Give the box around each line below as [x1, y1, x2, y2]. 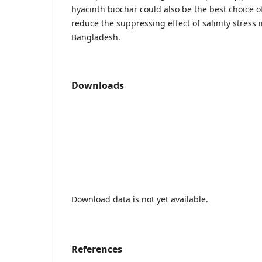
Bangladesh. [71, 31, 120, 43]
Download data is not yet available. [71, 193, 208, 205]
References [71, 242, 122, 256]
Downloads [71, 78, 124, 92]
